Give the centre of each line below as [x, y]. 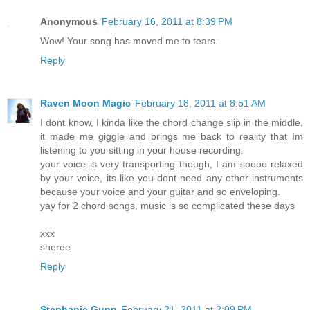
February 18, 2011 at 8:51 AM [200, 103]
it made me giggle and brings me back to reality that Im [172, 136]
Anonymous [69, 21]
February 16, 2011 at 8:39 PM [167, 21]
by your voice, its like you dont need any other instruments [172, 177]
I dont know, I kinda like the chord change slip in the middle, [172, 122]
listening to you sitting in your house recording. [142, 150]
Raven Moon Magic [85, 103]
